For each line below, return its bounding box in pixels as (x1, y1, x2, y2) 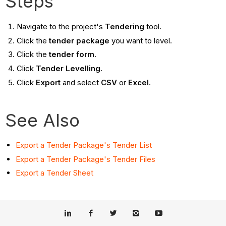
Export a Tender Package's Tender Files (16, 154, 156, 164)
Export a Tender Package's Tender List (16, 140, 152, 150)
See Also (5, 109, 85, 131)
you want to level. (109, 35, 172, 45)
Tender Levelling (35, 64, 100, 74)
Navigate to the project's (16, 21, 105, 31)
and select (60, 77, 101, 87)
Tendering (104, 21, 144, 31)
